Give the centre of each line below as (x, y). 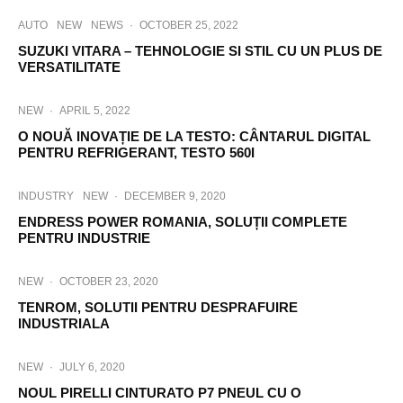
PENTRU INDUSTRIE (84, 238)
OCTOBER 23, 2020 (109, 282)
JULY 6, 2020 (92, 367)
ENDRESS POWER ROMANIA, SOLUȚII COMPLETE (183, 222)
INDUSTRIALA (64, 323)
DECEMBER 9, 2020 (175, 196)
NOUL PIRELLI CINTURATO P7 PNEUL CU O (160, 393)
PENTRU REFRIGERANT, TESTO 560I (136, 152)
